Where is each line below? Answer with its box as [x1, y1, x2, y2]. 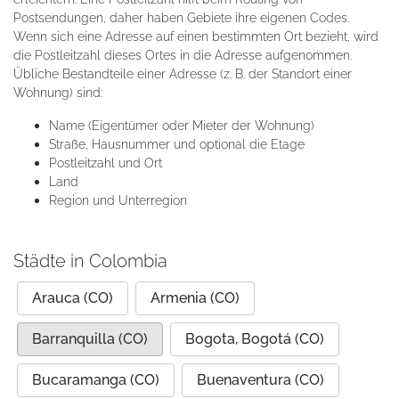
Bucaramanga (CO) [32, 371, 159, 388]
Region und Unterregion [49, 192, 187, 208]
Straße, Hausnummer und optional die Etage [49, 136, 305, 151]
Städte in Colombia [13, 251, 167, 272]
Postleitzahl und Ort [49, 155, 162, 170]
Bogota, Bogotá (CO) [185, 330, 324, 347]
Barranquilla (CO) [32, 330, 148, 347]
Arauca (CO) [32, 289, 113, 306]
